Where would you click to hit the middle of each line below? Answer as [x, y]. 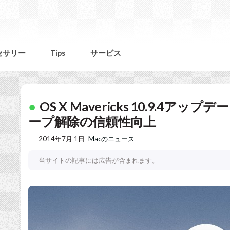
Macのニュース [112, 138]
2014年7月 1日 [62, 138]
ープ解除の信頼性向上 [92, 121]
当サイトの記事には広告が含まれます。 [99, 160]
